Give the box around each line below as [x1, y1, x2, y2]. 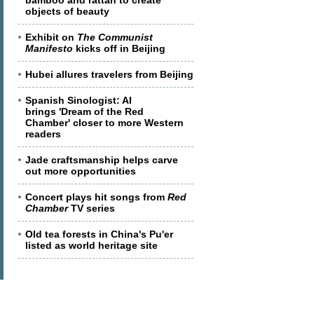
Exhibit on [25, 32, 77, 43]
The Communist [77, 32, 153, 43]
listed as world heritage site [25, 240, 158, 251]
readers [25, 128, 61, 139]
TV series [68, 203, 115, 214]
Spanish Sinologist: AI [25, 95, 132, 106]
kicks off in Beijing [73, 43, 165, 54]
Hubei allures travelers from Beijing [25, 69, 193, 80]
